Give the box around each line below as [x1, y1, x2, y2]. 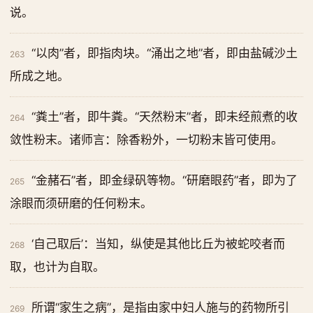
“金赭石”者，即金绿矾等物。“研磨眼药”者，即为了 [31, 173, 298, 187]
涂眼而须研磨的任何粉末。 [10, 196, 152, 210]
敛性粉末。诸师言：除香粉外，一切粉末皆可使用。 [10, 133, 283, 147]
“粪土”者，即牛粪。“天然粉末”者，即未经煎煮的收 [31, 110, 298, 124]
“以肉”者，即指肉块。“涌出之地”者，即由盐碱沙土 [31, 46, 298, 60]
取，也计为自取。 [10, 260, 105, 274]
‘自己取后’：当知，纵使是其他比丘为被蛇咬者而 [31, 237, 286, 251]
